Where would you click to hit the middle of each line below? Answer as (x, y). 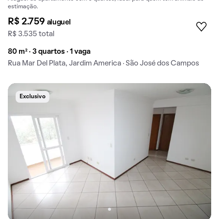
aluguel (59, 23)
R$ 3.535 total (31, 34)
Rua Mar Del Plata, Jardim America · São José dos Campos (103, 64)
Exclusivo (33, 97)
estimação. (23, 7)
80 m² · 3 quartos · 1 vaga (49, 52)
